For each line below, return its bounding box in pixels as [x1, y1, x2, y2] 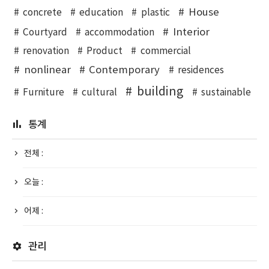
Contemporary [89, 64, 160, 77]
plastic [141, 8, 170, 19]
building [137, 85, 184, 99]
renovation [22, 46, 69, 57]
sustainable [201, 88, 251, 98]
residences [177, 65, 224, 76]
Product [86, 46, 123, 57]
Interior [173, 26, 210, 39]
